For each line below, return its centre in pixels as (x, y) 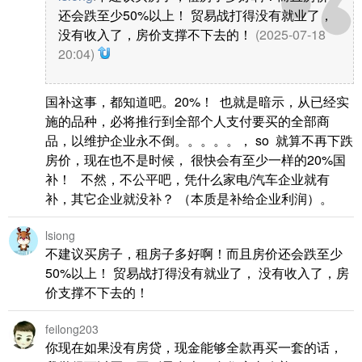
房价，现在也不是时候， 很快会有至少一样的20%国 (196, 160)
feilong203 (72, 329)
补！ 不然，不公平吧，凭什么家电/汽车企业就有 (187, 179)
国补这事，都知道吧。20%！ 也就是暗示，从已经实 (197, 101)
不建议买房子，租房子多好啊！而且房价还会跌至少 (194, 253)
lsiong (60, 235)
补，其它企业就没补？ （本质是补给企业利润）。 (189, 198)
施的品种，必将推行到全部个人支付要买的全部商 (187, 121)
